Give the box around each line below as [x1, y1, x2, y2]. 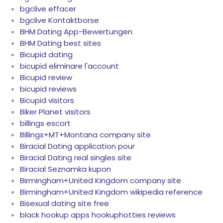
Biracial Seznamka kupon [20, 164, 111, 175]
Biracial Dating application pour [20, 141, 135, 152]
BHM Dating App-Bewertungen [20, 26, 132, 37]
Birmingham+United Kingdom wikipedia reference [20, 187, 203, 198]
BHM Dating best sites [20, 38, 101, 49]
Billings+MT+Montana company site [20, 129, 151, 140]
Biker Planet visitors [20, 107, 91, 117]
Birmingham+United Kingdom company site [20, 175, 181, 186]
